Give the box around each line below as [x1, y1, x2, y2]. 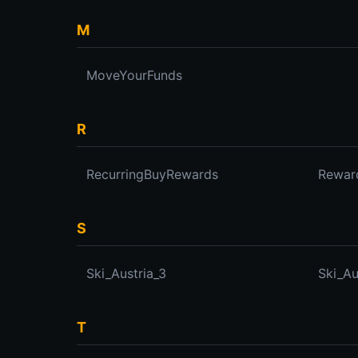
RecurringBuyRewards [86, 166, 218, 182]
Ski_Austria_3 [86, 265, 166, 281]
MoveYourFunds [86, 67, 182, 83]
